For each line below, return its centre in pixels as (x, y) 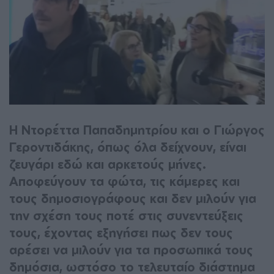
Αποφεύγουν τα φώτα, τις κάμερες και (124, 181)
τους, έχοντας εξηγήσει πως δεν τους (121, 232)
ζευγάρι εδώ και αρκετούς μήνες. (108, 164)
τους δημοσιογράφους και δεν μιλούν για (133, 198)
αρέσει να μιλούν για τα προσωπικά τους (131, 250)
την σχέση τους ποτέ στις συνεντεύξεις (126, 215)
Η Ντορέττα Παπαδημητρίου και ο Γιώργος (137, 130)
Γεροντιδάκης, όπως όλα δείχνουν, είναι (128, 147)
